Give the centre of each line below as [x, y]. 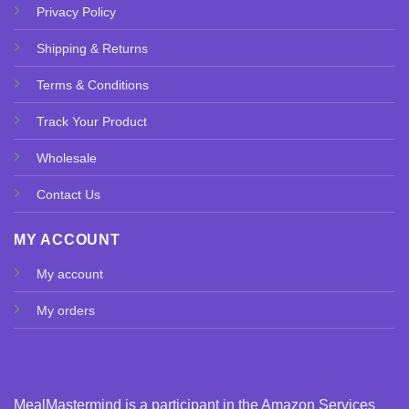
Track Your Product [91, 121]
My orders [65, 311]
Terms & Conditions [92, 84]
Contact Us [68, 194]
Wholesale [66, 157]
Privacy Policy [76, 11]
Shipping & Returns [92, 48]
